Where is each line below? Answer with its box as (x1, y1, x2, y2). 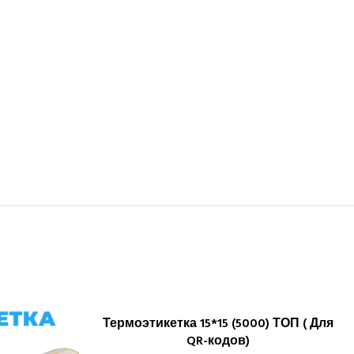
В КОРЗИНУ (189, 314, 247, 332)
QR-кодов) (186, 331, 250, 352)
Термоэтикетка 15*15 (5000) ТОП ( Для (103, 314, 334, 334)
